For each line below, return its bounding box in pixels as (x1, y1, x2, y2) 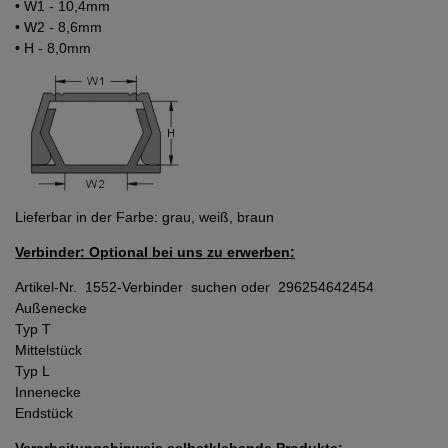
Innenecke (15, 384, 81, 401)
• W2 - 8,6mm (15, 19, 102, 36)
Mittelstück (15, 342, 82, 359)
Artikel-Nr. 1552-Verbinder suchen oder (15, 279, 278, 296)
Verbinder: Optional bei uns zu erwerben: (15, 244, 295, 261)
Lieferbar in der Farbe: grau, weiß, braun (15, 209, 274, 226)
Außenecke (15, 300, 87, 317)
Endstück (15, 405, 73, 422)
